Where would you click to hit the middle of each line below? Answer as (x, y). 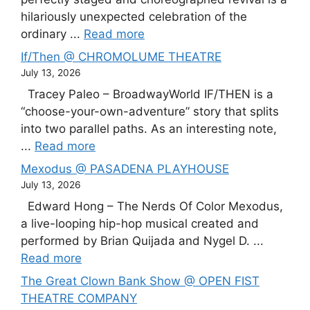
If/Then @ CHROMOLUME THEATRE (121, 57)
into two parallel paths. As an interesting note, (149, 128)
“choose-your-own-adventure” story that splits (150, 111)
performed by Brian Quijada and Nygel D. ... (142, 240)
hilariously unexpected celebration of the (134, 16)
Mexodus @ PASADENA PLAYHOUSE (125, 169)
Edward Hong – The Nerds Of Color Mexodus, (152, 206)
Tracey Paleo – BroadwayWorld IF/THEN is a (147, 94)
